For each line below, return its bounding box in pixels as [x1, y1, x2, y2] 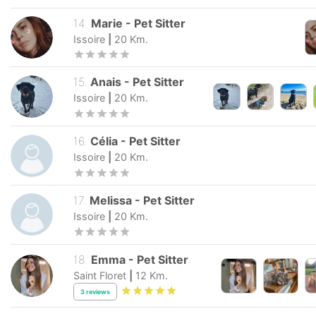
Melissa [90, 193, 135, 207]
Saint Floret [73, 269, 126, 281]
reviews [86, 288, 110, 296]
